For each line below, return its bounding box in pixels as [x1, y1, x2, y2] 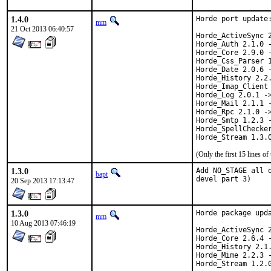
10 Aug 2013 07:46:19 [11, 219, 76, 227]
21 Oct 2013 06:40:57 [11, 25, 74, 33]
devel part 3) [196, 175, 251, 183]
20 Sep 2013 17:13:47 [11, 177, 74, 185]
